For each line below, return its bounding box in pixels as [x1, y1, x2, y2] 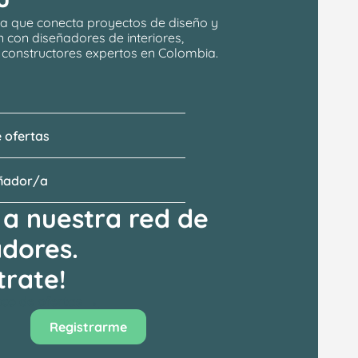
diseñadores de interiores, [32, 30, 185, 46]
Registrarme [49, 319, 127, 335]
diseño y [169, 14, 219, 30]
